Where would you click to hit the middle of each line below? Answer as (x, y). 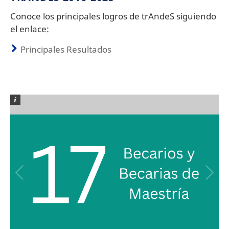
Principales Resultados (66, 49)
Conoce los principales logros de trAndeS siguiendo (113, 16)
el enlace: (31, 29)
